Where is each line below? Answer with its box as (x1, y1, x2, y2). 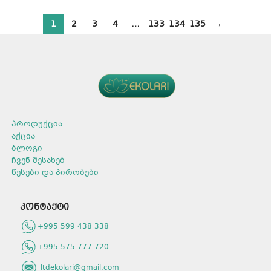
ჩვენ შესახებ (11, 155, 65, 167)
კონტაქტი (20, 201, 69, 215)
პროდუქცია (11, 119, 62, 131)
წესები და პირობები (11, 168, 99, 179)
